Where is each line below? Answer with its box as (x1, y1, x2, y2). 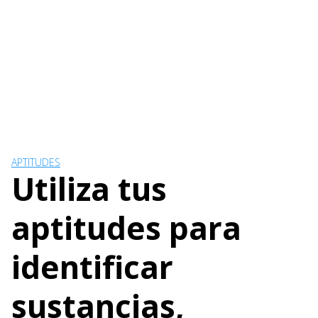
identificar (11, 246, 173, 288)
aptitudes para (11, 207, 241, 249)
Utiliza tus (11, 168, 167, 210)
